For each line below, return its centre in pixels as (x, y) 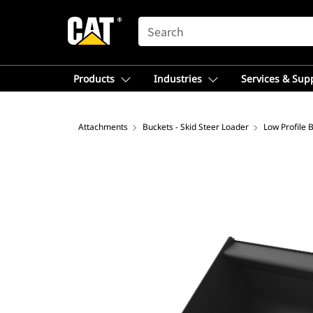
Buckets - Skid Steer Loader (196, 127)
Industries (178, 79)
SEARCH (158, 23)
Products (94, 79)
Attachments (103, 127)
